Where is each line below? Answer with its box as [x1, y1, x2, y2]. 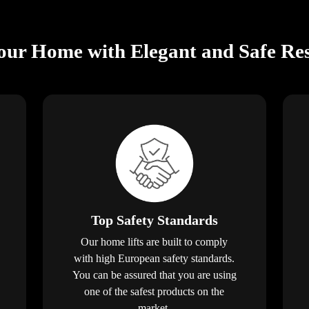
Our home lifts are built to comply [81, 236, 228, 248]
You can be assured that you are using [72, 269, 237, 281]
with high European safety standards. [74, 252, 235, 265]
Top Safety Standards [90, 212, 218, 228]
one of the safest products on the [84, 286, 225, 298]
